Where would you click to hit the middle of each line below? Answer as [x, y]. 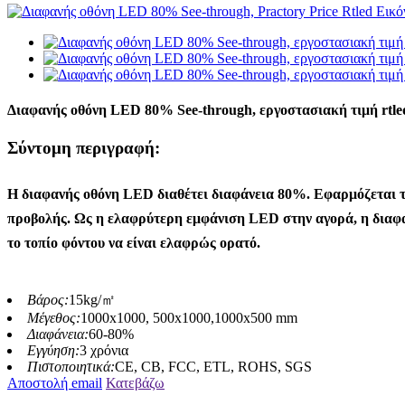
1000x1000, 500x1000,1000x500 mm [189, 317]
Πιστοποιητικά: [71, 366]
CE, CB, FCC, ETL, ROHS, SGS [213, 366]
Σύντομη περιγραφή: [84, 147]
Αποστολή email [55, 382]
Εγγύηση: [53, 350]
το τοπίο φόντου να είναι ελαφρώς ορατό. [134, 242]
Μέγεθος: [54, 317]
